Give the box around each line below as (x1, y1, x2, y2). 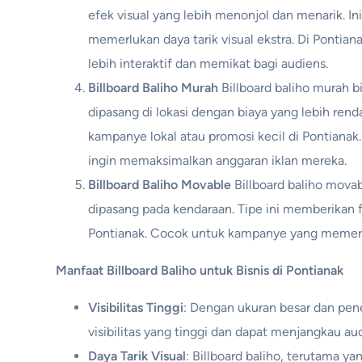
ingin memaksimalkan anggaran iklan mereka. (88, 152, 347, 168)
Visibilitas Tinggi (88, 299, 184, 315)
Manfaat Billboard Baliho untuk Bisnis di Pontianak (56, 262, 344, 278)
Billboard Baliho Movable (88, 176, 232, 192)
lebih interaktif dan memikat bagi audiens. (88, 55, 329, 71)
